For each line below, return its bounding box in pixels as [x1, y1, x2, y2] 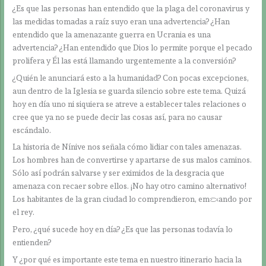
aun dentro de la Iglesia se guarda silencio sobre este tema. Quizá [12, 85, 246, 96]
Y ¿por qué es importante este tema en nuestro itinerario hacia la [12, 255, 242, 265]
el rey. [12, 207, 35, 217]
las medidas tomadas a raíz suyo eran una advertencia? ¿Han [12, 16, 230, 26]
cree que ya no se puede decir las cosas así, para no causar [12, 112, 223, 122]
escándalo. [12, 125, 52, 135]
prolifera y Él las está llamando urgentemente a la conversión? [12, 55, 236, 65]
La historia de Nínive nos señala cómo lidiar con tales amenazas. [12, 142, 242, 152]
